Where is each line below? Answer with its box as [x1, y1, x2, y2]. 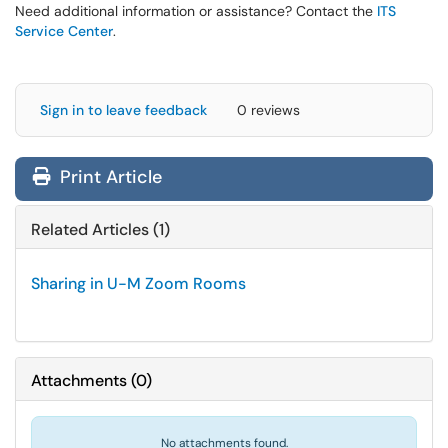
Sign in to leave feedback [40, 101, 207, 119]
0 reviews [237, 101, 300, 119]
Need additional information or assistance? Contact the [15, 2, 377, 20]
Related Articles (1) [31, 219, 170, 240]
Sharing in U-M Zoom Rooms [31, 273, 246, 294]
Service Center [15, 22, 113, 40]
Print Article [55, 165, 162, 189]
